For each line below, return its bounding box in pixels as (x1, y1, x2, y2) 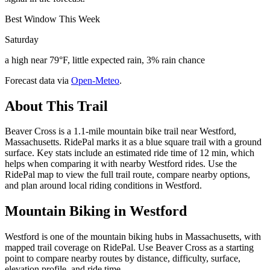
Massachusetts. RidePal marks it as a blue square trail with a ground (5, 137, 262, 148)
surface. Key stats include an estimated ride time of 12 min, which (5, 148, 254, 159)
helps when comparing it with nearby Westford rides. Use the (5, 159, 237, 169)
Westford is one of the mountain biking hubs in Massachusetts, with (5, 231, 261, 242)
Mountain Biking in (5, 203, 130, 219)
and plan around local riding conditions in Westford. (5, 180, 202, 191)
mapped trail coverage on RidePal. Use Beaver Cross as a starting (5, 242, 254, 253)
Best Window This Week (5, 13, 100, 24)
